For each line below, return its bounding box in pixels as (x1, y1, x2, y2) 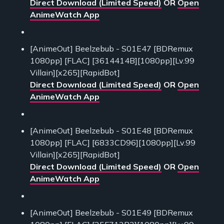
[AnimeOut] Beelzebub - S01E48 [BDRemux (30, 125, 193, 136)
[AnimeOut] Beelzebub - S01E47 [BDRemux (30, 43, 193, 54)
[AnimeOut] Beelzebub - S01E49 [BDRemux (30, 207, 193, 218)
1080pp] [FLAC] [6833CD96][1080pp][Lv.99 (30, 137, 195, 148)
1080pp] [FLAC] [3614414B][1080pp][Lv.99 (30, 55, 194, 66)
